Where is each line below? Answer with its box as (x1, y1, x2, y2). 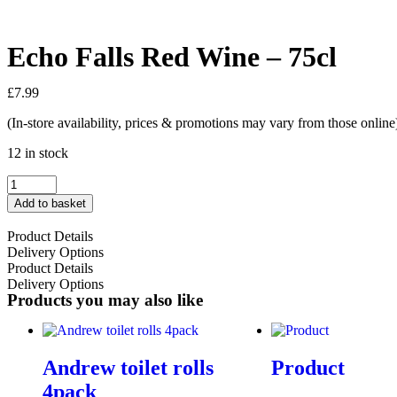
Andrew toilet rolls (43, 355, 214, 379)
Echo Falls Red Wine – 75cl (7, 41, 337, 73)
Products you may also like (7, 291, 203, 309)
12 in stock (7, 145, 68, 160)
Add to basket (14, 197, 86, 210)
